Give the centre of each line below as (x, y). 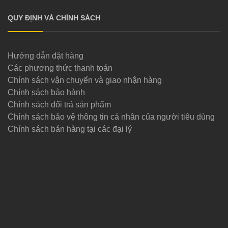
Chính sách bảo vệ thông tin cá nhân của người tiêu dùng (111, 117)
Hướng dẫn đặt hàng (46, 55)
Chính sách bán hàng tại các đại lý (70, 129)
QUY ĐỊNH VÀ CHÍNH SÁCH (54, 18)
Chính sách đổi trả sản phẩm (59, 104)
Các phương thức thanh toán (60, 68)
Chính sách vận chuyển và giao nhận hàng (85, 80)
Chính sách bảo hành (46, 92)
